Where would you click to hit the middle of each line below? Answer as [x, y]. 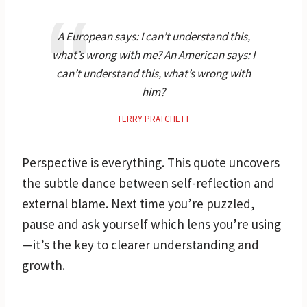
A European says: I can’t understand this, [153, 36]
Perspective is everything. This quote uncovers [151, 162]
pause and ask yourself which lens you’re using [151, 224]
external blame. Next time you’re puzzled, [138, 203]
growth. [44, 265]
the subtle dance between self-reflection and [148, 183]
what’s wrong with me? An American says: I [153, 54]
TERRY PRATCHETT [153, 119]
